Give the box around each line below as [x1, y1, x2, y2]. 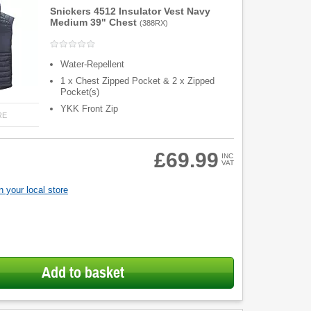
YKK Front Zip [60, 103, 119, 115]
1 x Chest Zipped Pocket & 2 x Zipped [60, 76, 215, 87]
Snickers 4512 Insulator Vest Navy [50, 6, 211, 17]
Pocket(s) [60, 87, 100, 98]
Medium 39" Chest [50, 17, 137, 28]
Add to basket [41, 263, 124, 282]
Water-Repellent [60, 59, 125, 70]
